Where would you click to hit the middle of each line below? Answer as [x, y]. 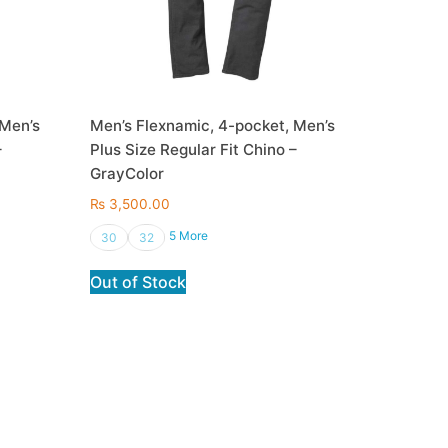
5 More [189, 235]
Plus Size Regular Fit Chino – [194, 150]
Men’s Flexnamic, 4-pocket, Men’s [213, 126]
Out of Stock [138, 281]
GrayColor [127, 174]
